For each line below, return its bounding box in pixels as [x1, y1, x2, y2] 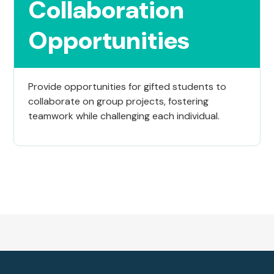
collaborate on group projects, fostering [28, 95, 209, 108]
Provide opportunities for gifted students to [28, 80, 227, 94]
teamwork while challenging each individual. [28, 109, 220, 123]
